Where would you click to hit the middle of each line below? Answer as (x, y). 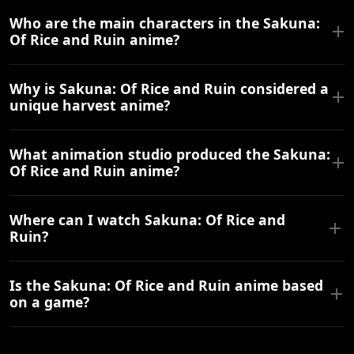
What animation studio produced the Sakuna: (170, 154)
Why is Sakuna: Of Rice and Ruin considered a (169, 89)
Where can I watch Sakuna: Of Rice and (147, 220)
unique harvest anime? (90, 105)
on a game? (49, 302)
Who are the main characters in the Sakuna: (165, 23)
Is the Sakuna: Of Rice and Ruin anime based (166, 286)
